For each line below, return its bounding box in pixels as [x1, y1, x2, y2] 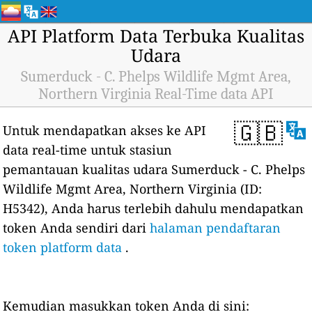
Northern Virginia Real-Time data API [38, 85, 274, 103]
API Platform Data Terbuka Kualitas [8, 24, 304, 47]
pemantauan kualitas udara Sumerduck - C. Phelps [3, 161, 306, 178]
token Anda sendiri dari [3, 219, 150, 236]
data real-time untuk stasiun [3, 141, 173, 158]
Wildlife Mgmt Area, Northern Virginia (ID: [3, 180, 263, 197]
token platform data [3, 239, 123, 256]
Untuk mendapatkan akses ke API [3, 122, 207, 139]
